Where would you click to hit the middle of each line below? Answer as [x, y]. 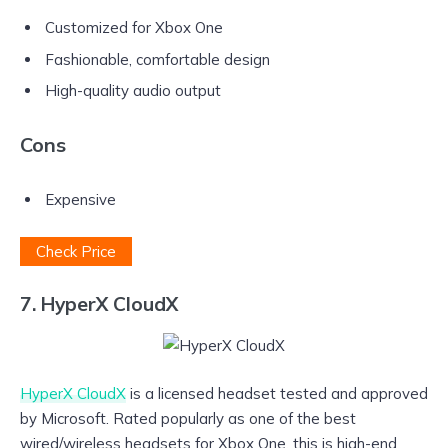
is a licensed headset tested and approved [277, 393]
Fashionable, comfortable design [157, 59]
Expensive [82, 200]
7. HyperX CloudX [99, 304]
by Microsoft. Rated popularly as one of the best [188, 418]
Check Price [76, 252]
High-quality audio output [133, 91]
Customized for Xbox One [134, 28]
